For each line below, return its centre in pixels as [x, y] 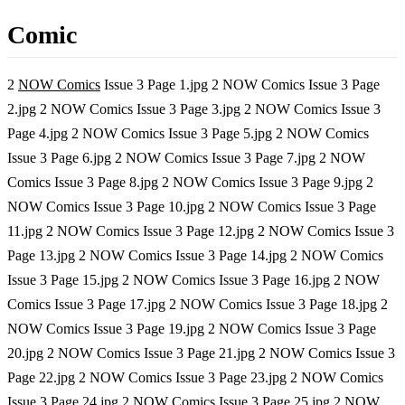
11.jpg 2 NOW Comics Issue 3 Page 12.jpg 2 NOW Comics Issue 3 [201, 231]
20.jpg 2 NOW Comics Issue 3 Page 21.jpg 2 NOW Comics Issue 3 [201, 353]
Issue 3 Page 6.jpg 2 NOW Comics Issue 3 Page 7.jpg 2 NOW [186, 157]
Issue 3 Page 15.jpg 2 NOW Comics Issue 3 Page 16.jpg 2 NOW [193, 279]
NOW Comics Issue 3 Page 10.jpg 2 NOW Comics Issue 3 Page [192, 206]
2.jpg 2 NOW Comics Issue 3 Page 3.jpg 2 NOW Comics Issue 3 [194, 108]
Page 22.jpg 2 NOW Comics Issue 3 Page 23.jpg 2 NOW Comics [195, 377]
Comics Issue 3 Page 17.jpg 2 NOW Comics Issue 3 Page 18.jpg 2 [198, 304]
